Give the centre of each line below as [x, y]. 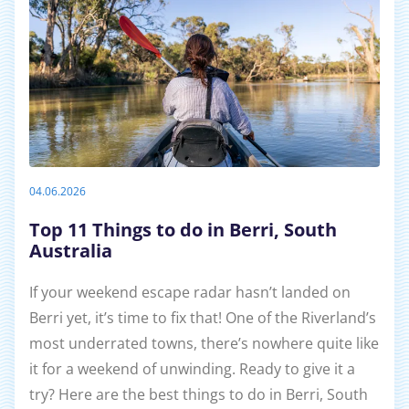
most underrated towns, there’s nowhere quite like [204, 343]
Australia [71, 250]
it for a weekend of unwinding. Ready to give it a [192, 368]
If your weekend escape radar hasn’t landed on [190, 292]
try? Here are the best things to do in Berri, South [199, 394]
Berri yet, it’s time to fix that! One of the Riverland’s [203, 317]
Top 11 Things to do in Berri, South [183, 229]
